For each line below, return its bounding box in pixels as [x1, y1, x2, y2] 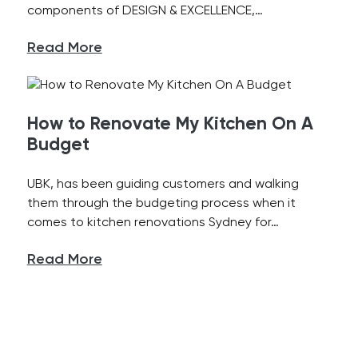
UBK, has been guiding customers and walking [26, 178, 299, 191]
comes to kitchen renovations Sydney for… [26, 217, 279, 229]
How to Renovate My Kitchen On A [26, 116, 313, 133]
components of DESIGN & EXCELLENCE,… [26, 5, 263, 18]
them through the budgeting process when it [26, 197, 296, 210]
